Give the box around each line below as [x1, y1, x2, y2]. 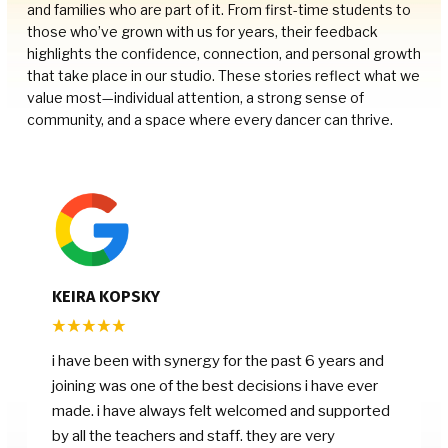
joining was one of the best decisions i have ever [52, 377, 378, 396]
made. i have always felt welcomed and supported [52, 402, 390, 421]
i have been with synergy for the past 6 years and [52, 352, 384, 371]
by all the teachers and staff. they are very [52, 427, 335, 446]
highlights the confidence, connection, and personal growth [27, 45, 421, 63]
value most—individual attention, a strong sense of [27, 89, 364, 107]
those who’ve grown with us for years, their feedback [27, 23, 378, 41]
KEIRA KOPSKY [52, 287, 160, 307]
